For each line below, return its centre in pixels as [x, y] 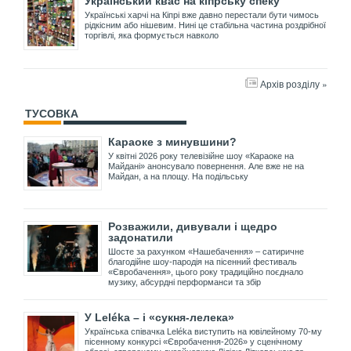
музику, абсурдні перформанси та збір [185, 282]
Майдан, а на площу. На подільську [178, 176]
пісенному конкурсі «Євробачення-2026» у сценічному [194, 342]
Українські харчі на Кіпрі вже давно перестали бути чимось [202, 14]
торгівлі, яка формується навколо [152, 35]
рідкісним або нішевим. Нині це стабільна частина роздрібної [205, 25]
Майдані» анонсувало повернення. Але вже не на [206, 166]
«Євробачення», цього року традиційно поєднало [206, 272]
